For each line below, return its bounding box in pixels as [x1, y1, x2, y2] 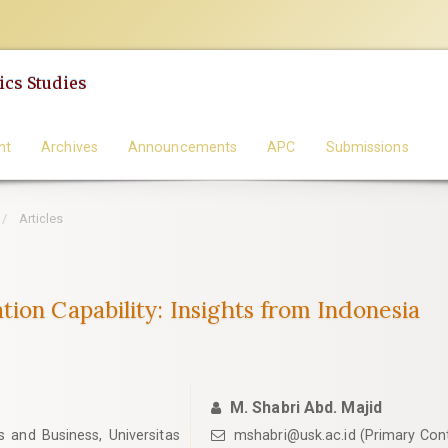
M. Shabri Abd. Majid [229, 398, 382, 417]
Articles [15, 211, 64, 226]
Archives [41, 138, 98, 155]
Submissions [325, 138, 409, 155]
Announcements [127, 138, 238, 155]
